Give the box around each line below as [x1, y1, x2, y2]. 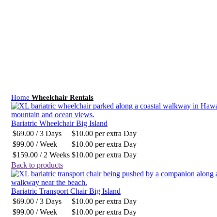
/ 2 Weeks [38, 151, 70, 159]
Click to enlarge [11, 2, 60, 11]
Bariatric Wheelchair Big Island [11, 119, 108, 127]
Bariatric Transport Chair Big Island [11, 187, 121, 195]
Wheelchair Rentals [31, 93, 93, 101]
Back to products [11, 161, 63, 169]
